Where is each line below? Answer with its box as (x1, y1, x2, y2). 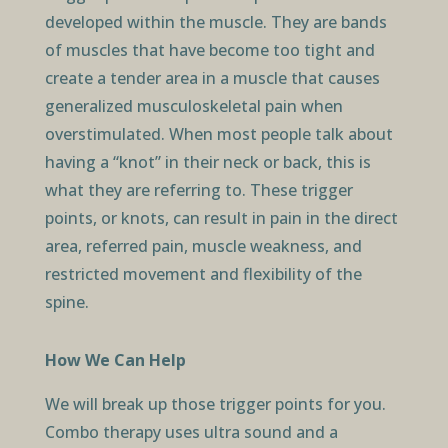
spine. (44, 290, 89, 313)
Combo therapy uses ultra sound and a (44, 420, 338, 443)
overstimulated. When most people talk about (44, 122, 393, 145)
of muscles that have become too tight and (44, 38, 375, 61)
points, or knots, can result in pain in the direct (44, 206, 398, 229)
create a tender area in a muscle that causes (44, 66, 380, 89)
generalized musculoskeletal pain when (44, 94, 343, 117)
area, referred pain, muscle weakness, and (44, 234, 362, 257)
